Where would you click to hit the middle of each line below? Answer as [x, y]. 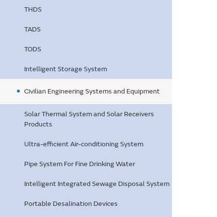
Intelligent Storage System [66, 69]
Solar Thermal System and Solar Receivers [89, 114]
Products [38, 124]
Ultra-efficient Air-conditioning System [84, 144]
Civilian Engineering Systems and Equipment [92, 91]
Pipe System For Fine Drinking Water [80, 164]
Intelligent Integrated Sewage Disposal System [97, 184]
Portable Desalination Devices [71, 204]
